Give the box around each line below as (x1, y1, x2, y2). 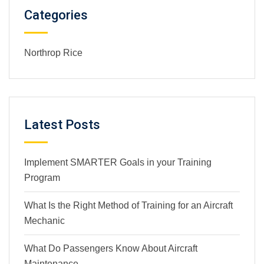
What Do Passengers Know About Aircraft (24, 243, 197, 253)
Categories (24, 7, 88, 22)
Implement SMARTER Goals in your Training (24, 157, 212, 167)
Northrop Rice (24, 47, 82, 58)
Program (24, 172, 60, 183)
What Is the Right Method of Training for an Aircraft (24, 200, 233, 210)
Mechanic (24, 215, 65, 226)
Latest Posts (24, 117, 100, 132)
